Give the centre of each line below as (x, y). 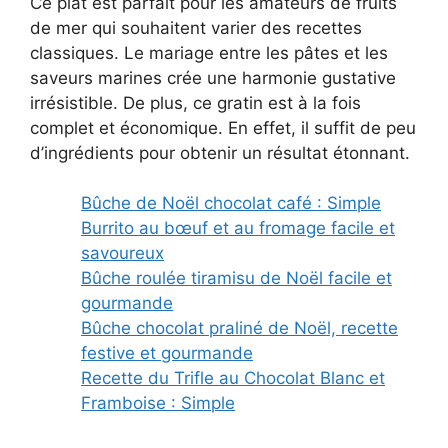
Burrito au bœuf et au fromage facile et (238, 228)
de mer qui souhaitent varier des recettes (196, 27)
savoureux (122, 253)
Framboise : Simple (158, 403)
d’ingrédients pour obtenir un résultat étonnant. (220, 152)
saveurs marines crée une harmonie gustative (213, 77)
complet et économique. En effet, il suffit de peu (223, 127)
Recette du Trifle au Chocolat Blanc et (233, 378)
